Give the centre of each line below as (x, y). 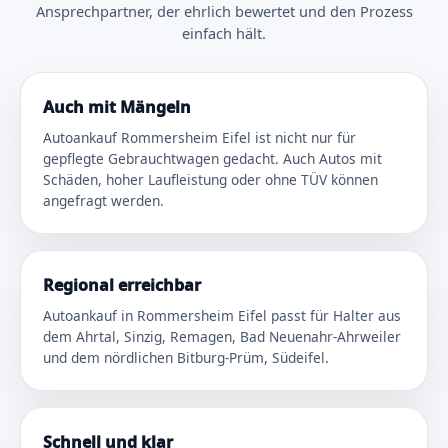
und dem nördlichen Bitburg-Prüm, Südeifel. (186, 357)
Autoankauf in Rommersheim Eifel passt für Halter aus (222, 315)
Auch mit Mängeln (117, 106)
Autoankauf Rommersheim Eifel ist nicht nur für (199, 137)
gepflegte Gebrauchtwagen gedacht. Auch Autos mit (212, 158)
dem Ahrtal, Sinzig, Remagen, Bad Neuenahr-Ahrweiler (222, 336)
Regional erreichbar (122, 284)
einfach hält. (224, 32)
